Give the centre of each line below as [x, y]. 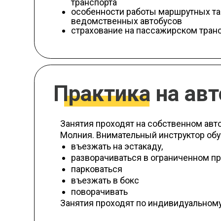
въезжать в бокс [94, 114]
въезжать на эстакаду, [105, 83]
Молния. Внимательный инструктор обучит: [132, 73]
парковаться [86, 104]
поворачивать [89, 124]
